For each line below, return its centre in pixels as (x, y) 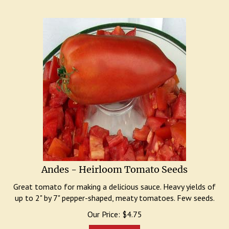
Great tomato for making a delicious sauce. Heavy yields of (114, 181)
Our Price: (104, 209)
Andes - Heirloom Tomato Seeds (114, 164)
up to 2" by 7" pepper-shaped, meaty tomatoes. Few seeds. (114, 193)
